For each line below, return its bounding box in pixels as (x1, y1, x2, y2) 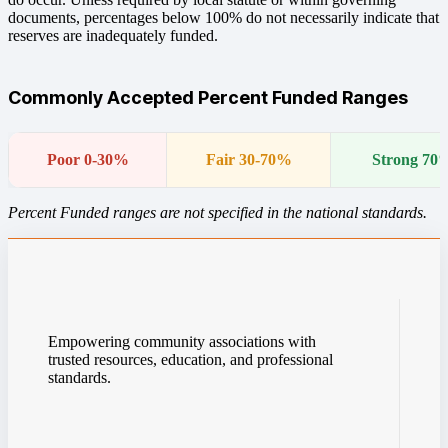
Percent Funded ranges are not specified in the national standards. (8, 203, 427, 221)
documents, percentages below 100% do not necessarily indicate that (8, 8, 439, 26)
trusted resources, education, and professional (48, 350, 333, 368)
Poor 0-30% (46, 150, 129, 168)
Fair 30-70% (205, 150, 292, 168)
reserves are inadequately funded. (8, 26, 218, 44)
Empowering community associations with (48, 332, 316, 350)
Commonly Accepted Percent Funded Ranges (8, 86, 408, 108)
